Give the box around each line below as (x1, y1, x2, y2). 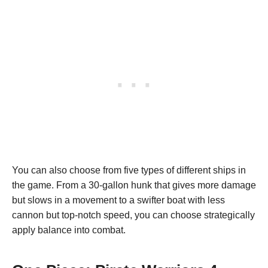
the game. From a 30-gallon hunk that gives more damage (12, 179, 256, 190)
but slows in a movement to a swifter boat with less (12, 194, 225, 205)
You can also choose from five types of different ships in (12, 165, 246, 175)
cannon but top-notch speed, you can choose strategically (12, 209, 255, 220)
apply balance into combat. (12, 224, 128, 235)
